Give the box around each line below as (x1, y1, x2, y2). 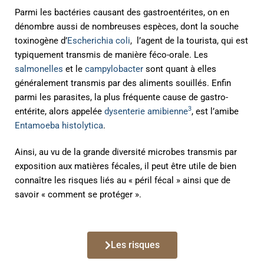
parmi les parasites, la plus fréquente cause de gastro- (15, 91, 228, 103)
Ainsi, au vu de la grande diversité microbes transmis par (15, 146, 237, 157)
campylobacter (85, 63, 143, 74)
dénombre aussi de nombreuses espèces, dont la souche (15, 21, 239, 32)
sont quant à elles (143, 63, 216, 74)
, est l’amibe (192, 105, 239, 117)
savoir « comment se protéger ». (15, 189, 141, 200)
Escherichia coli (67, 35, 130, 46)
